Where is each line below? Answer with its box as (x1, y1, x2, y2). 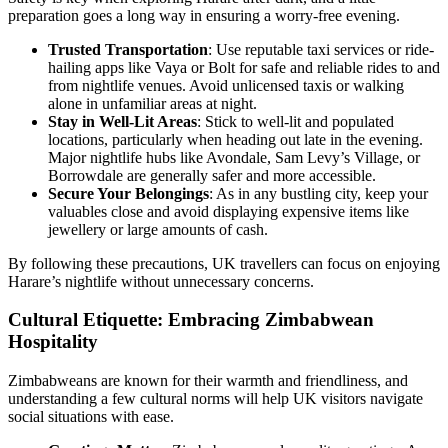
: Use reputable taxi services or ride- (208, 40, 434, 58)
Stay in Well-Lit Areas (48, 112, 197, 130)
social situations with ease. (8, 408, 174, 426)
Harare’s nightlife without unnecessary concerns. (8, 272, 314, 290)
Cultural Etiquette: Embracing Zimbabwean (8, 309, 374, 331)
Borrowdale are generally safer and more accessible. (48, 166, 376, 184)
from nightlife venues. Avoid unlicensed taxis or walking (48, 76, 404, 94)
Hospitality (8, 331, 98, 353)
